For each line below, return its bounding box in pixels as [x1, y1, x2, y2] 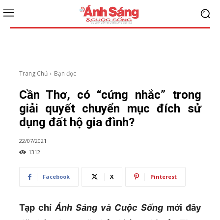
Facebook [42, 173, 70, 181]
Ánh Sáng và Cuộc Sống [55, 202, 163, 213]
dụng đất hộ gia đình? [19, 115, 135, 129]
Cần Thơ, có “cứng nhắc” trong [19, 88, 201, 102]
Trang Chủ [19, 69, 48, 78]
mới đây [163, 202, 201, 213]
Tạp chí [19, 202, 55, 213]
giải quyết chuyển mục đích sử [19, 102, 201, 115]
